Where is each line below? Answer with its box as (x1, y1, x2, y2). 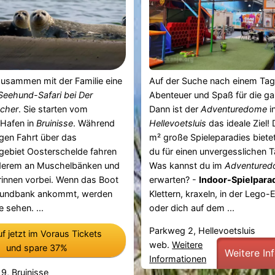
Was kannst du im (149, 160, 225, 171)
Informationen (149, 254, 207, 265)
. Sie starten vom (18, 103, 88, 114)
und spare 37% (6, 242, 68, 253)
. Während (72, 117, 115, 128)
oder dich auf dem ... (149, 202, 235, 213)
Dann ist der (149, 103, 201, 114)
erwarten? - (149, 174, 199, 185)
